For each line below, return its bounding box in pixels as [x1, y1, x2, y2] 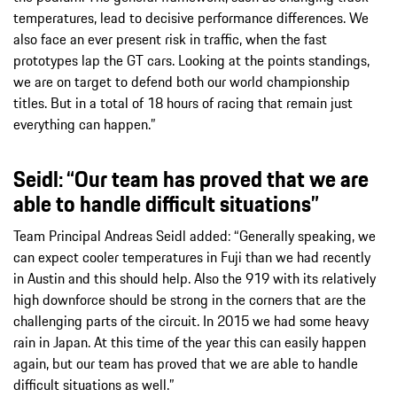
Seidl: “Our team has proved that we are [13, 161, 369, 196]
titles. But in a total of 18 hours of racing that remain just [13, 91, 353, 113]
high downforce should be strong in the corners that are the [13, 288, 366, 310]
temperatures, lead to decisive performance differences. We [13, 6, 369, 28]
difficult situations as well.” [13, 373, 174, 395]
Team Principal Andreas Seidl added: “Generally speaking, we [13, 224, 376, 246]
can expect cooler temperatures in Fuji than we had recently [13, 245, 370, 268]
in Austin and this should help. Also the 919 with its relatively [13, 267, 376, 289]
